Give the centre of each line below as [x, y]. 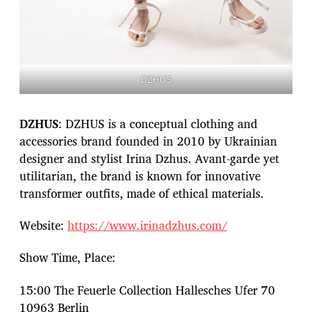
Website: [44, 226]
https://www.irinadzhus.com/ [147, 226]
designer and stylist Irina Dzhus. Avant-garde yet [149, 158]
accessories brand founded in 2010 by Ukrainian [148, 141]
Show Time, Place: [68, 258]
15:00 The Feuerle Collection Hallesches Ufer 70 [147, 290]
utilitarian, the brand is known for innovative [140, 175]
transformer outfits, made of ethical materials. [142, 193]
